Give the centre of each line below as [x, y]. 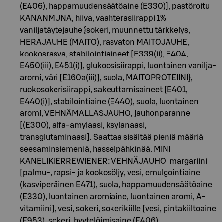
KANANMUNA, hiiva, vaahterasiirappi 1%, [94, 18]
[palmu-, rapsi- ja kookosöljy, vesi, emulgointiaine [110, 173]
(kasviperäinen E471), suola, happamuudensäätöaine [116, 185]
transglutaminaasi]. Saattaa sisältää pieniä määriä [111, 137]
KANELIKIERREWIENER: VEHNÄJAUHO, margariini [113, 161]
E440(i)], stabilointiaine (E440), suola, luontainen [109, 101]
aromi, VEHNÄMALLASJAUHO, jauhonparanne [105, 113]
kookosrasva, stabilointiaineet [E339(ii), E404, [104, 54]
